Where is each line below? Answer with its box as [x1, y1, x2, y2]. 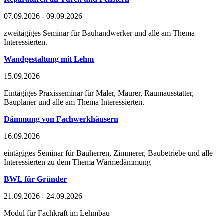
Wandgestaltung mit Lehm [4, 54, 94, 63]
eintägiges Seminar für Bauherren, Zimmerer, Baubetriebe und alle [4, 148, 213, 157]
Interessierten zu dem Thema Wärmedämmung [4, 157, 151, 166]
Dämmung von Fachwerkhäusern [4, 114, 118, 123]
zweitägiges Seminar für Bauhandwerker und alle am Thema [4, 28, 195, 37]
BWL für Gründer [4, 174, 67, 183]
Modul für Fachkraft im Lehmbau [4, 208, 110, 217]
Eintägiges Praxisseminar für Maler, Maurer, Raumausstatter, [4, 88, 194, 97]
